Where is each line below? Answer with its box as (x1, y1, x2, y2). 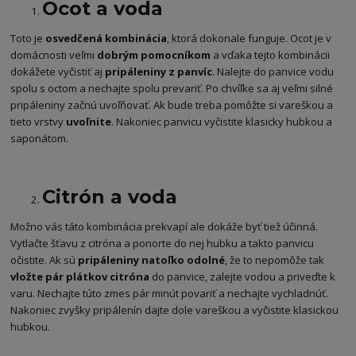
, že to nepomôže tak (225, 253, 325, 268)
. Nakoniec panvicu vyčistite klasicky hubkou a (111, 114, 333, 129)
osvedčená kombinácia (45, 30, 168, 45)
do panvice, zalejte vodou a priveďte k (149, 269, 336, 284)
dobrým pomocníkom (97, 47, 211, 62)
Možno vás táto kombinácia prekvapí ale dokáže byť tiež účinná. (10, 219, 319, 234)
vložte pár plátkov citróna (10, 269, 150, 284)
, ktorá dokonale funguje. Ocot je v (167, 30, 332, 45)
